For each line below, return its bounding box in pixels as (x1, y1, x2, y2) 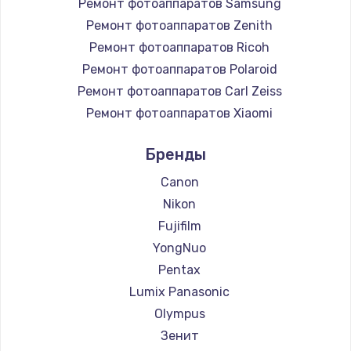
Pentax (158, 262, 201, 278)
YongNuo (153, 241, 206, 256)
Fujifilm (157, 219, 201, 234)
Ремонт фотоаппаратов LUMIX (88, 128, 271, 143)
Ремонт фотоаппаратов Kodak (88, 150, 271, 165)
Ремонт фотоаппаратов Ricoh (89, 40, 270, 56)
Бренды (145, 145, 206, 165)
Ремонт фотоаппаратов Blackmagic (71, 172, 288, 187)
